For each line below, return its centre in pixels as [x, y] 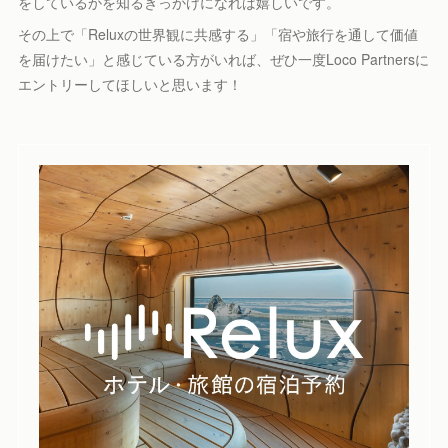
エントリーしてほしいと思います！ [130, 84]
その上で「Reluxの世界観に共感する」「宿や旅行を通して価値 [218, 34]
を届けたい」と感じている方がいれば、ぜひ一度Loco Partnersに [224, 59]
